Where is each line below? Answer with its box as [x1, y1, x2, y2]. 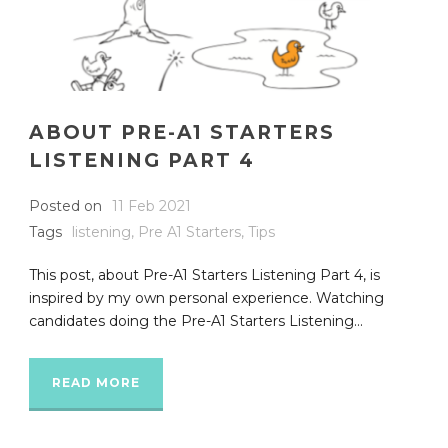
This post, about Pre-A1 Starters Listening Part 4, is [29, 265, 380, 284]
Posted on [29, 196, 102, 215]
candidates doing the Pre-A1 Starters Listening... [29, 311, 363, 330]
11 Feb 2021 [112, 196, 191, 215]
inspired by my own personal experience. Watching [29, 288, 384, 307]
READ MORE [52, 374, 140, 390]
